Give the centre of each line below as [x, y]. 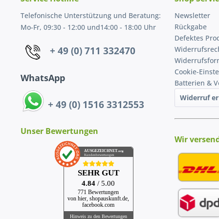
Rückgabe [191, 26]
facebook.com [98, 205]
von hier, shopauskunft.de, [98, 198]
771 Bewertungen [98, 192]
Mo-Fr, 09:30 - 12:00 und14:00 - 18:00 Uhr [88, 27]
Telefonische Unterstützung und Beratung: [91, 15]
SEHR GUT [98, 173]
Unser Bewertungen [59, 131]
